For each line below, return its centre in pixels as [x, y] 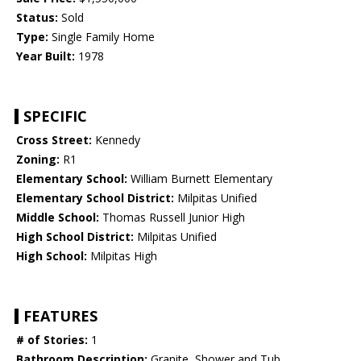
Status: [37, 18]
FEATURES [60, 316]
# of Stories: [52, 340]
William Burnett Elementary [200, 179]
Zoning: [38, 160]
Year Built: [46, 56]
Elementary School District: [95, 198]
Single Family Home [102, 37]
